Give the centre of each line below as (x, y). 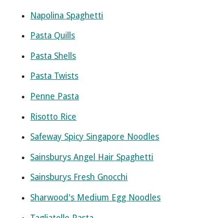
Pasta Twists (54, 76)
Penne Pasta (55, 97)
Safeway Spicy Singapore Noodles (95, 137)
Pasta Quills (53, 36)
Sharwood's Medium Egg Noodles (96, 198)
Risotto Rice (54, 117)
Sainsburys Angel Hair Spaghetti (92, 157)
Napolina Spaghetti (67, 15)
